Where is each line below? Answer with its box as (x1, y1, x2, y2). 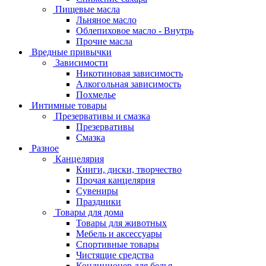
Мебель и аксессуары (76, 229, 162, 239)
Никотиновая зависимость (76, 68, 183, 78)
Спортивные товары (76, 239, 159, 249)
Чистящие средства (76, 250, 154, 260)
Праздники (76, 197, 121, 207)
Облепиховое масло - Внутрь (76, 26, 194, 36)
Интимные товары (31, 100, 107, 110)
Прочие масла (76, 36, 132, 46)
